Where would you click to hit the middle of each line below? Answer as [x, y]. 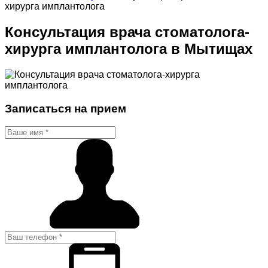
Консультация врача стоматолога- [127, 32]
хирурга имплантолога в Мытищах [129, 48]
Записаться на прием [66, 108]
